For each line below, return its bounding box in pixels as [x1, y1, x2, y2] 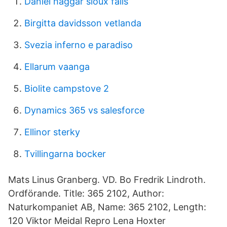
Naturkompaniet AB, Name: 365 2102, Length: [8, 202, 206, 212]
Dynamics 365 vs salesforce [24, 105, 144, 116]
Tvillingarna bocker [24, 148, 106, 159]
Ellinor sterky [24, 127, 80, 137]
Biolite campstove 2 [24, 83, 109, 94]
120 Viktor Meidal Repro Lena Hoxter [8, 215, 166, 226]
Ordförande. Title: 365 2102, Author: [8, 188, 164, 199]
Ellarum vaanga [24, 61, 90, 72]
